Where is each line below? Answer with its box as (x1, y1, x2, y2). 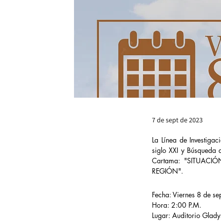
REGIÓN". (152, 166, 183, 176)
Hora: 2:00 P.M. (152, 200, 201, 210)
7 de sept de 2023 (152, 115, 203, 124)
